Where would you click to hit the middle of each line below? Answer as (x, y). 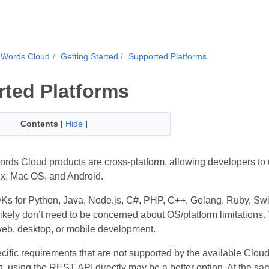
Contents (39, 124)
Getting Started (89, 56)
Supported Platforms (168, 56)
